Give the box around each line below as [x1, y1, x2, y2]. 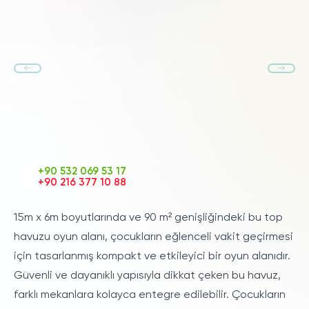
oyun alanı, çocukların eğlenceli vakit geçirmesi [50, 232, 293, 243]
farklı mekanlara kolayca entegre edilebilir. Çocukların [14, 290, 286, 301]
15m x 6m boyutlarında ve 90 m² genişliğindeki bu [14, 212, 264, 224]
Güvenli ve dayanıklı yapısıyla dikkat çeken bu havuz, [14, 270, 281, 282]
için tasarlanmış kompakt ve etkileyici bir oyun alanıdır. [14, 251, 290, 263]
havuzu [14, 232, 50, 243]
